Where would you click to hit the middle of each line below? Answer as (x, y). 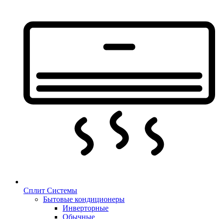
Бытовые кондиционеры (84, 199)
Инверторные (86, 208)
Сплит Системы (50, 190)
